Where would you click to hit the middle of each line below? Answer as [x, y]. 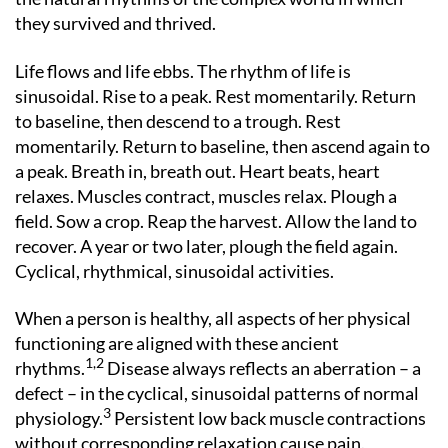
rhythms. [50, 368]
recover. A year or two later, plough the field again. [206, 245]
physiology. [59, 418]
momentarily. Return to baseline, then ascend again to [222, 145]
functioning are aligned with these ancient [177, 343]
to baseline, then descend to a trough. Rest [178, 120]
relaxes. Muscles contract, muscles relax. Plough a [206, 195]
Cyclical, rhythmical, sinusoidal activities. [174, 270]
